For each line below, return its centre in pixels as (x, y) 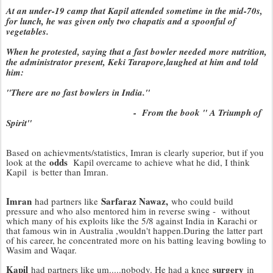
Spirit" (19, 123)
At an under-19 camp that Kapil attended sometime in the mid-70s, (134, 11)
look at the (26, 162)
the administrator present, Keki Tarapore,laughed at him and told (132, 62)
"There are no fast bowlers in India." (78, 92)
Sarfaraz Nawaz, (135, 201)
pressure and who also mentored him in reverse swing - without (128, 211)
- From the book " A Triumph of (134, 112)
